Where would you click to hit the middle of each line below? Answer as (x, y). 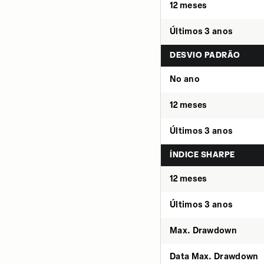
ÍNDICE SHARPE (202, 155)
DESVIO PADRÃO (205, 55)
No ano (185, 79)
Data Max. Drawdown (214, 257)
